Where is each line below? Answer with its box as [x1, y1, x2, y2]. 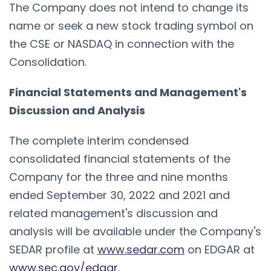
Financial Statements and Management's [9, 84, 247, 100]
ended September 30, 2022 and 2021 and [9, 187, 230, 203]
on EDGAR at [184, 241, 255, 257]
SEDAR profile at [9, 241, 97, 257]
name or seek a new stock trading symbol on [9, 18, 253, 33]
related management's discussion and [9, 205, 218, 221]
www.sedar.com [97, 241, 184, 257]
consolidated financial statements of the [9, 151, 230, 166]
